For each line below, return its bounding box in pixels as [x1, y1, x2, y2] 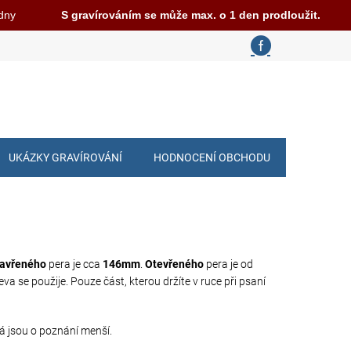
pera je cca [49, 258, 100, 270]
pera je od [206, 258, 253, 270]
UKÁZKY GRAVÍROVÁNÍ [9, 151, 122, 164]
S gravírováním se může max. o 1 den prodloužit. [61, 9, 320, 21]
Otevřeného [145, 258, 204, 270]
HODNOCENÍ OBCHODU [154, 151, 270, 164]
